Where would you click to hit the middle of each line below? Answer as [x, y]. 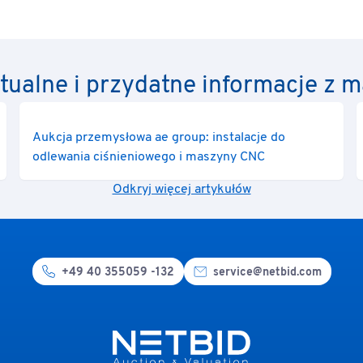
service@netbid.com [267, 273]
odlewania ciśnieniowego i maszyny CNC [149, 157]
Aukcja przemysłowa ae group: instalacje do [159, 138]
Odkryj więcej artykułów [181, 190]
